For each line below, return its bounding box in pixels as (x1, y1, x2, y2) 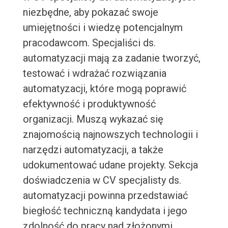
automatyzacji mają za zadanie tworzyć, (22, 52, 201, 65)
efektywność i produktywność (22, 98, 156, 110)
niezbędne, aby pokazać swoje (22, 6, 158, 19)
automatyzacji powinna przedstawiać (22, 189, 188, 202)
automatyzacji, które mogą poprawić (22, 82, 186, 95)
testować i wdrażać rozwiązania (22, 67, 166, 80)
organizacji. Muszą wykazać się (22, 113, 163, 126)
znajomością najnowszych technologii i (22, 128, 198, 141)
